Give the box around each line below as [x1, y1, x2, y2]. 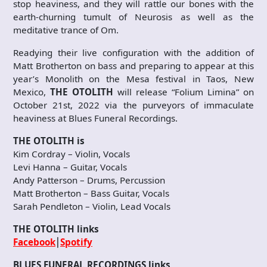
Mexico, [13, 86, 50, 98]
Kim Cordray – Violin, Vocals [13, 148, 130, 160]
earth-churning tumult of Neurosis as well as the [13, 11, 254, 23]
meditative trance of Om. [13, 24, 119, 36]
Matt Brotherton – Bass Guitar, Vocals [13, 187, 169, 200]
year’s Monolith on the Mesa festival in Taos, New [13, 73, 254, 85]
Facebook [13, 236, 55, 249]
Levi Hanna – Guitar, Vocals [13, 161, 127, 173]
